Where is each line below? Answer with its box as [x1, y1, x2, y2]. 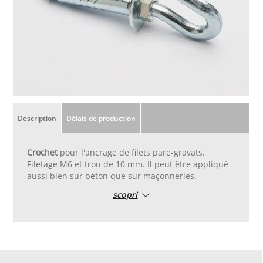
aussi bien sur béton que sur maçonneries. [27, 170, 197, 181]
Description [18, 113, 57, 123]
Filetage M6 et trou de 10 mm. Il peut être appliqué [27, 158, 229, 170]
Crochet [27, 146, 58, 158]
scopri [113, 188, 138, 200]
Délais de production [66, 113, 136, 123]
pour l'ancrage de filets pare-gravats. [58, 146, 205, 158]
